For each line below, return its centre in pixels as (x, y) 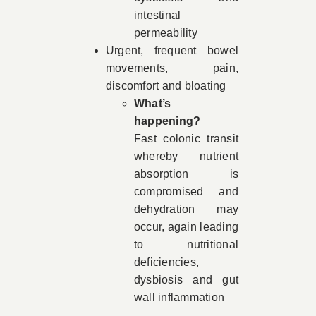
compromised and (186, 192)
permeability (165, 33)
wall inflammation (179, 297)
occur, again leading (186, 227)
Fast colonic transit (186, 139)
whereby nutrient (186, 156)
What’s (152, 103)
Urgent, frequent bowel (172, 50)
